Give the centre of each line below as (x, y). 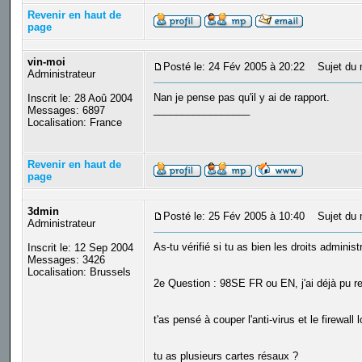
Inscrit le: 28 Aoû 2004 (80, 99)
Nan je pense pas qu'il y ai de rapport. (241, 98)
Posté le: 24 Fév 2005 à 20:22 (234, 67)
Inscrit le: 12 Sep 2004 (80, 248)
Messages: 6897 (66, 111)
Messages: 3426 (66, 260)
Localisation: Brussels (79, 272)
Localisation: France (74, 123)
